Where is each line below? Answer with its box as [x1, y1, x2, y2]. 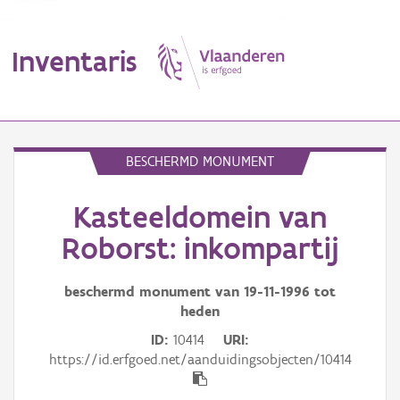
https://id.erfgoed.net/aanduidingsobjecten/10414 [48, 351, 352, 369]
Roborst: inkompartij [61, 229, 339, 268]
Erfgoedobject [13, 211, 88, 227]
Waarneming [13, 287, 80, 304]
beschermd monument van [64, 283, 244, 301]
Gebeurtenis [13, 364, 79, 380]
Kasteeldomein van [73, 198, 327, 237]
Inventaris [12, 43, 137, 79]
